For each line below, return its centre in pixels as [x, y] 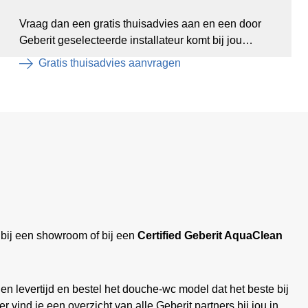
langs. [34, 57]
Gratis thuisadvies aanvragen [109, 63]
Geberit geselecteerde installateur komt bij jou [130, 40]
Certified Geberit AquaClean [210, 235]
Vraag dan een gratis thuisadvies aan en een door [140, 24]
